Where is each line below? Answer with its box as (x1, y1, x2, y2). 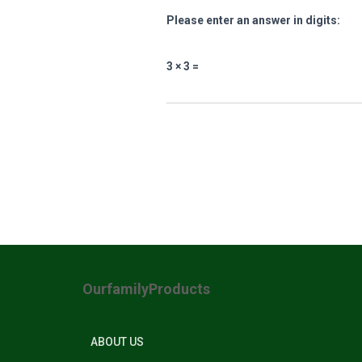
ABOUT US (90, 335, 144, 348)
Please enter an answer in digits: (166, 13, 340, 27)
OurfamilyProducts (82, 280, 210, 297)
